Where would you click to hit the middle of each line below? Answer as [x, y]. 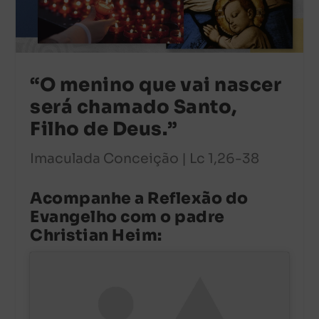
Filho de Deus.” [104, 130]
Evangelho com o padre [127, 216]
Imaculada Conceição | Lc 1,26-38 [145, 159]
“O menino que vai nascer [156, 85]
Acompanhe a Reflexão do [139, 198]
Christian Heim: [96, 235]
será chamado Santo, [134, 108]
